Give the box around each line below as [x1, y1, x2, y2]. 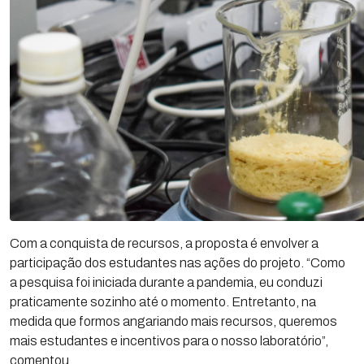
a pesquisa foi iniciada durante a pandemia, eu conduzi [10, 275, 323, 289]
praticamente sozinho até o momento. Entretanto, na [10, 295, 316, 309]
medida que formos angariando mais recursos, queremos [10, 314, 337, 328]
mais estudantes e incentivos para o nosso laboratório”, [10, 334, 328, 348]
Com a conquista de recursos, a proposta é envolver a [10, 236, 318, 250]
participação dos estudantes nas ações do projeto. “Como [10, 256, 345, 270]
